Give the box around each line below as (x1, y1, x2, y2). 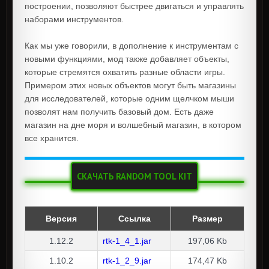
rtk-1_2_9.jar (103, 256, 151, 266)
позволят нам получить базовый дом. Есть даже (25, 107, 214, 116)
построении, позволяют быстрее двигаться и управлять (25, 1, 244, 11)
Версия (46, 214, 77, 224)
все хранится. (25, 133, 79, 143)
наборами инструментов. (25, 14, 124, 24)
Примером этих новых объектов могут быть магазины (25, 80, 236, 90)
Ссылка (118, 214, 151, 224)
